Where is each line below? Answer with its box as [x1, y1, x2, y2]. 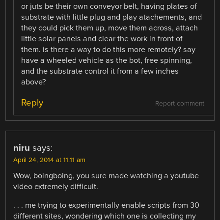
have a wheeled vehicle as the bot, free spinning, [21, 55, 192, 66]
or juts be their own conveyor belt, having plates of [21, 1, 197, 12]
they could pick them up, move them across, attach [21, 23, 198, 33]
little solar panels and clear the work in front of [21, 34, 183, 44]
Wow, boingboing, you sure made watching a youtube [13, 170, 199, 181]
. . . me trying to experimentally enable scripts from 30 [13, 200, 200, 210]
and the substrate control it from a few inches [21, 66, 179, 77]
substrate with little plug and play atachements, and [21, 12, 202, 23]
